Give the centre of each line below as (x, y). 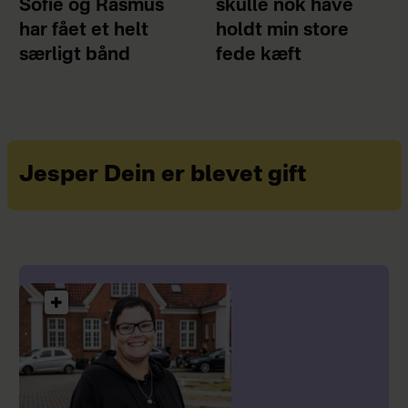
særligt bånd (74, 56)
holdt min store (283, 31)
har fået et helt (83, 31)
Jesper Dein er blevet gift (162, 176)
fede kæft (259, 56)
